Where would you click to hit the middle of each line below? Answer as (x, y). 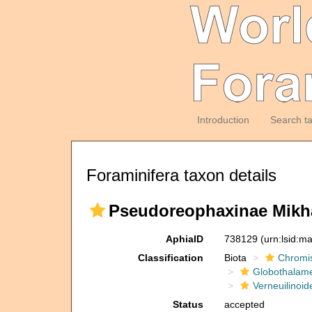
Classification (170, 258)
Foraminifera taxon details (181, 175)
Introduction (223, 120)
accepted (244, 304)
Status (188, 304)
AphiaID (184, 239)
